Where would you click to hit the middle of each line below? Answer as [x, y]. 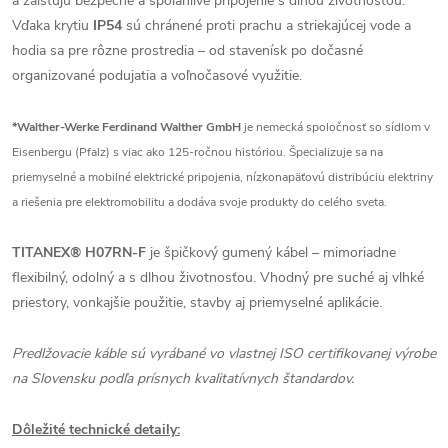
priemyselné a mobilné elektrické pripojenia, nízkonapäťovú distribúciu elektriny [222, 177]
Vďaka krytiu [52, 25]
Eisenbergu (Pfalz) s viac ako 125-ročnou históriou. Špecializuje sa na [197, 152]
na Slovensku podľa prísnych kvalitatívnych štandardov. [183, 378]
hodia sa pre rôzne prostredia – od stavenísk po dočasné [187, 50]
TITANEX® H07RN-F [79, 252]
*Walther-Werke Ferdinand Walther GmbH [126, 127]
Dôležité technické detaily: [96, 429]
